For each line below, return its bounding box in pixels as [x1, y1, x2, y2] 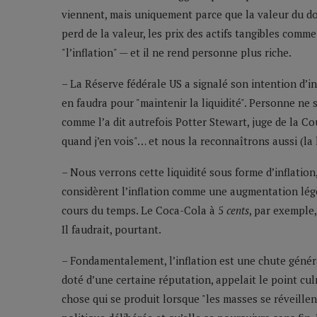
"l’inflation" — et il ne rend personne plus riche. [62, 45, 292, 60]
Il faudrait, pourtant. [62, 222, 161, 237]
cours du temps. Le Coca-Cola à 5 [62, 203, 226, 218]
